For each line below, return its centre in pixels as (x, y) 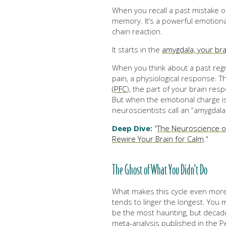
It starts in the (137, 49)
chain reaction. (137, 31)
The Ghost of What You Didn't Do (160, 171)
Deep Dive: (132, 128)
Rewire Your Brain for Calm (158, 138)
